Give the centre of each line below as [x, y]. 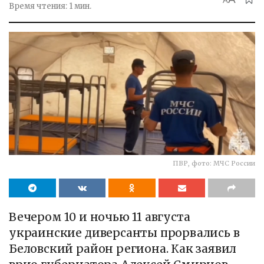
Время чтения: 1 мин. [50, 6]
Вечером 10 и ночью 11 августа [100, 217]
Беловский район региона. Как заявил [123, 249]
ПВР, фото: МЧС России [214, 164]
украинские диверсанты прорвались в [124, 233]
